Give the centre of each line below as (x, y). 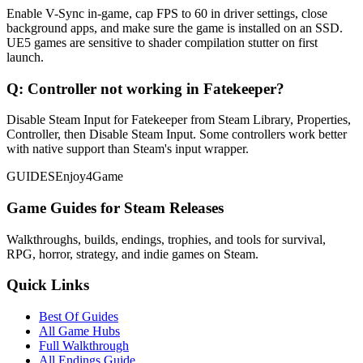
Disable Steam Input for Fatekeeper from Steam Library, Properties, (179, 120)
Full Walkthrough (84, 346)
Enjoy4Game (89, 177)
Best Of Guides (79, 317)
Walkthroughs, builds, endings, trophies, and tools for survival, (166, 239)
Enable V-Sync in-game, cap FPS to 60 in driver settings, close (167, 13)
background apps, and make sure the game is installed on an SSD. (175, 28)
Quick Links (48, 285)
